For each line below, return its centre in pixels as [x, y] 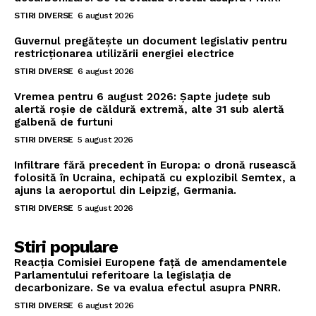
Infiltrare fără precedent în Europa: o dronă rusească [155, 165]
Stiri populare [66, 247]
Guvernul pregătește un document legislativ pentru [151, 41]
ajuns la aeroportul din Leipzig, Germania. [125, 191]
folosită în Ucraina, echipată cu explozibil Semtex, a [155, 178]
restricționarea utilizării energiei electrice [124, 54]
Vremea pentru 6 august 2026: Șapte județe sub [142, 97]
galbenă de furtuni [63, 122]
